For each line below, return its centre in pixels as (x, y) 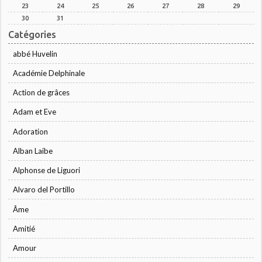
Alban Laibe (33, 151)
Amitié (24, 228)
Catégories (32, 35)
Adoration (31, 131)
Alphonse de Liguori (47, 170)
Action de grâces (42, 93)
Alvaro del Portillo (44, 190)
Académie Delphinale (49, 73)
